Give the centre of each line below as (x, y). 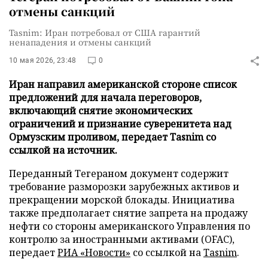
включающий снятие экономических (100, 111)
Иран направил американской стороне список (123, 84)
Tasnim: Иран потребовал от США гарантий (105, 32)
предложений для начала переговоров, (105, 98)
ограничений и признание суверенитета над (120, 124)
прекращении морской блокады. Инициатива (122, 200)
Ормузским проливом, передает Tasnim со (112, 137)
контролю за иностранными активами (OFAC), (122, 239)
